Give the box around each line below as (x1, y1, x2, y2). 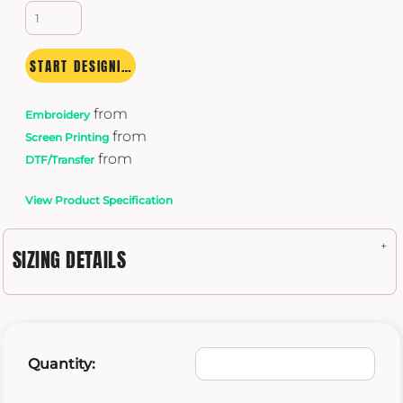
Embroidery (25, 107, 90, 121)
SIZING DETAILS (13, 244, 127, 274)
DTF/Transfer (25, 152, 94, 166)
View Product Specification (25, 193, 173, 207)
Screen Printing (25, 130, 109, 144)
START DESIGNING (121, 55, 132, 76)
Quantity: (27, 355, 95, 373)
